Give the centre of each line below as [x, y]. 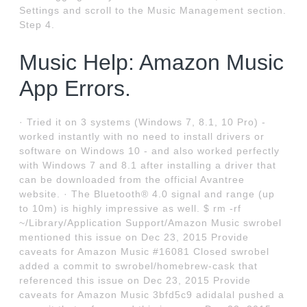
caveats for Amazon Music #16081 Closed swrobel [145, 252]
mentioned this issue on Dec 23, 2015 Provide [134, 237]
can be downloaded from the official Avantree [132, 180]
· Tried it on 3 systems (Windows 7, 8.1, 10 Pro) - [143, 122]
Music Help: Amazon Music [152, 63]
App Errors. [75, 89]
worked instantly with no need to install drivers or [142, 137]
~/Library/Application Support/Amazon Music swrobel [151, 223]
